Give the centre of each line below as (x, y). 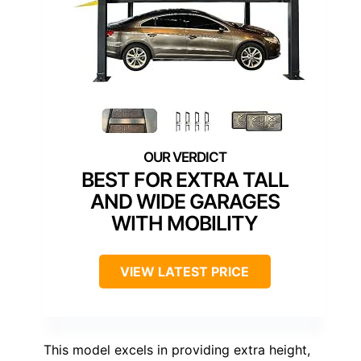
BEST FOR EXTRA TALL (185, 180)
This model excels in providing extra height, (177, 350)
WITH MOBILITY (185, 224)
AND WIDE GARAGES (185, 202)
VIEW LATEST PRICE (185, 272)
